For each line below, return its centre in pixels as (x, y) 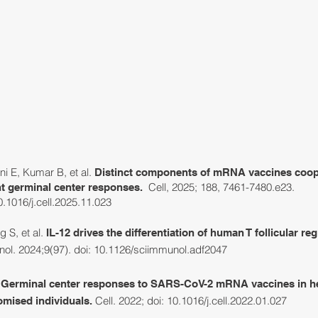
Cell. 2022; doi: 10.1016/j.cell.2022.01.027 (190, 301)
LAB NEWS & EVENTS (213, 26)
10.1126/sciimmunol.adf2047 (162, 250)
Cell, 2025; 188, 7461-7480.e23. (220, 187)
